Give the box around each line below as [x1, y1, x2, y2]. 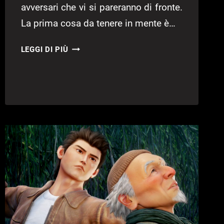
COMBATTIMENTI [68, 105, 133, 114]
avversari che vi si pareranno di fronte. [20, 1, 182, 13]
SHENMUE [68, 42, 106, 52]
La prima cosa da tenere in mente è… [20, 17, 175, 29]
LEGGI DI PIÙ [20, 45, 68, 54]
